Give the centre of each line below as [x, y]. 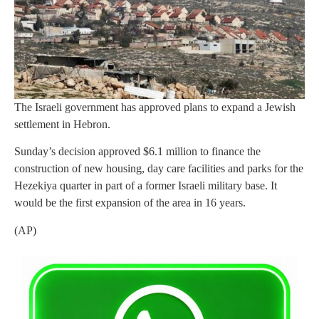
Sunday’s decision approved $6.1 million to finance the [137, 152]
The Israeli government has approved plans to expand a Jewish [155, 107]
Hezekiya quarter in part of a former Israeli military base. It [146, 186]
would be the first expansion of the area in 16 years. [130, 203]
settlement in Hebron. [62, 124]
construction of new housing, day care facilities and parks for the [159, 169]
